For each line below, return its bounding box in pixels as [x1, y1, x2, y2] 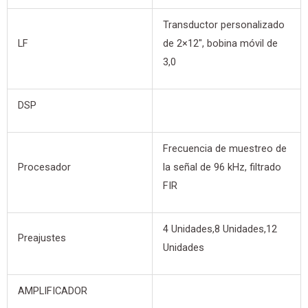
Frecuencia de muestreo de [162, 142, 287, 155]
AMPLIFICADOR [17, 285, 87, 298]
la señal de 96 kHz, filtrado [162, 161, 281, 174]
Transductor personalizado [162, 19, 285, 32]
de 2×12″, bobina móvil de [162, 37, 278, 50]
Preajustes [17, 232, 66, 245]
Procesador [17, 161, 71, 174]
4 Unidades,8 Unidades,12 [162, 223, 277, 236]
